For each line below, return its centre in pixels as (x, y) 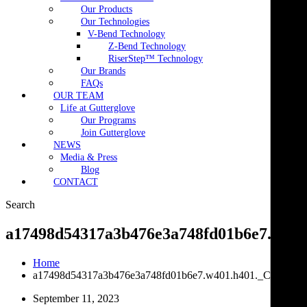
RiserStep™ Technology (156, 59)
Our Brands (103, 71)
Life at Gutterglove (98, 108)
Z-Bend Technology (147, 46)
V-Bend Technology (126, 34)
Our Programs (108, 120)
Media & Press (89, 157)
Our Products (107, 9)
